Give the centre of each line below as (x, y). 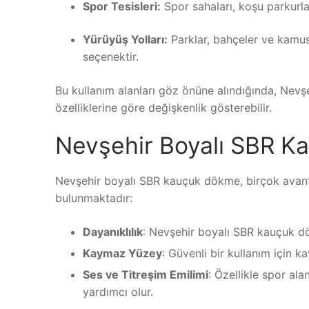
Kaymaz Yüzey (122, 253)
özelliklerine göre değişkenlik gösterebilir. (163, 107)
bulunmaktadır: (94, 198)
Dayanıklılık (113, 231)
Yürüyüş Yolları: (125, 39)
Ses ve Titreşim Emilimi (146, 274)
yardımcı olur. (118, 291)
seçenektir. (111, 56)
